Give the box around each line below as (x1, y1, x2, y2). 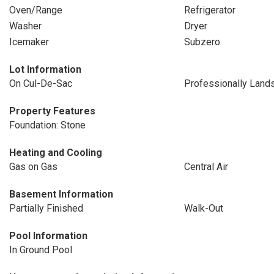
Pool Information (9, 230, 87, 242)
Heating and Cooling (9, 147, 102, 158)
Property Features (9, 105, 95, 117)
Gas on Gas (9, 161, 57, 172)
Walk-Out (183, 202, 223, 214)
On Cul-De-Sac (9, 78, 72, 89)
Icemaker (9, 36, 49, 48)
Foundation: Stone (9, 119, 86, 131)
